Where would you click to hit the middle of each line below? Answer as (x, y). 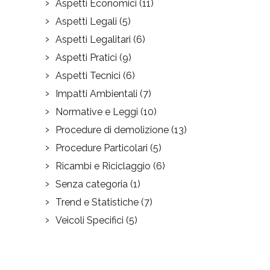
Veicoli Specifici (89, 221)
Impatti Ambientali (96, 94)
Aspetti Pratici (86, 58)
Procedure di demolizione (112, 130)
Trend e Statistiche (97, 202)
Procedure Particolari (101, 148)
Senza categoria (91, 184)
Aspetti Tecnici (88, 76)
